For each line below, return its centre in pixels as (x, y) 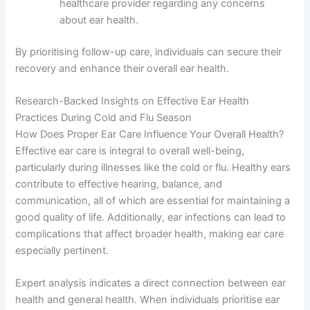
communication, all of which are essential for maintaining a (153, 201)
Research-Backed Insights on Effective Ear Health (133, 101)
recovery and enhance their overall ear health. (122, 68)
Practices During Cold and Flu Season (104, 118)
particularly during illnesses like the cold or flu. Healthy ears (153, 168)
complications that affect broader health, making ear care (150, 234)
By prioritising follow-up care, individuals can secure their (149, 52)
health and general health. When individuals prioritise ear (148, 300)
